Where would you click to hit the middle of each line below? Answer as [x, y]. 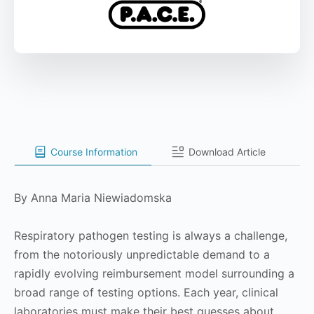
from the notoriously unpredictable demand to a [142, 255]
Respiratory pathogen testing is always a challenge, [151, 236]
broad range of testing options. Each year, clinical [146, 293]
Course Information [94, 151]
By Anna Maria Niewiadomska [93, 198]
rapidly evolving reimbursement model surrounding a [154, 274]
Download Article [227, 151]
